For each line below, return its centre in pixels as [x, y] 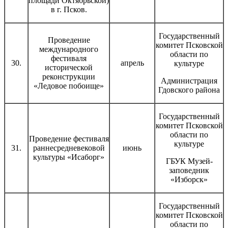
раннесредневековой [69, 148]
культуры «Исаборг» [69, 157]
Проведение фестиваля [69, 138]
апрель [132, 63]
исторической [69, 67]
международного [69, 49]
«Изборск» [189, 179]
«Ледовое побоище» [69, 85]
